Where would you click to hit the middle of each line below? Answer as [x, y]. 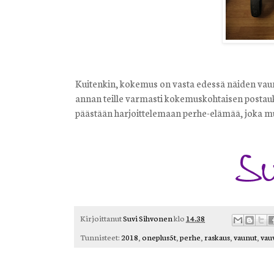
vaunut [245, 236]
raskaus [217, 236]
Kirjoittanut [102, 218]
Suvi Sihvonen [148, 218]
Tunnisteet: [101, 236]
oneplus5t [159, 236]
